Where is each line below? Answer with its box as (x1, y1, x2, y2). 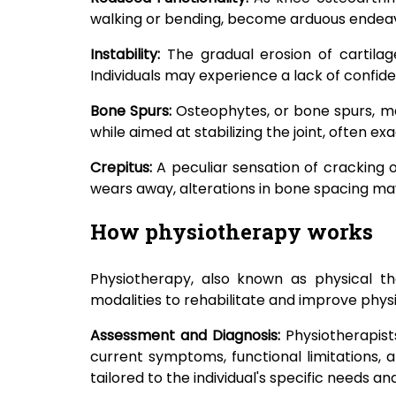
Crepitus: (90, 157, 157, 179)
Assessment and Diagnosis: (90, 325, 286, 346)
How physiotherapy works (90, 217, 373, 247)
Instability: (90, 44, 167, 65)
